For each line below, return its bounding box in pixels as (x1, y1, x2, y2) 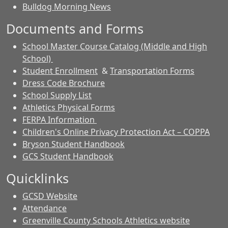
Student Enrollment (22, 65, 98, 76)
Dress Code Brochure (22, 77, 105, 89)
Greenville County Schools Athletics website (22, 215, 190, 226)
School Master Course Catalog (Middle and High (22, 41, 207, 52)
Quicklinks (6, 169, 69, 187)
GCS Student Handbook (22, 151, 113, 162)
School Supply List (22, 90, 92, 101)
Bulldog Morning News (22, 1, 111, 12)
